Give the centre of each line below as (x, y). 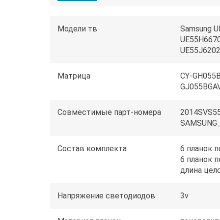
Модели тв (77, 28)
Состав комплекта (92, 148)
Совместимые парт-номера (109, 112)
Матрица (74, 76)
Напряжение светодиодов (106, 195)
